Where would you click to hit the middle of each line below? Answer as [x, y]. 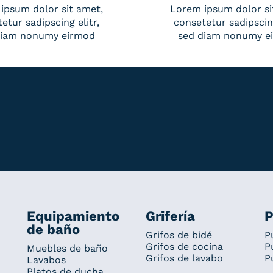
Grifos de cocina [184, 246]
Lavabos [46, 260]
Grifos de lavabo [184, 258]
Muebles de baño [67, 248]
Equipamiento [73, 216]
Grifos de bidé [179, 235]
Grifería [170, 216]
